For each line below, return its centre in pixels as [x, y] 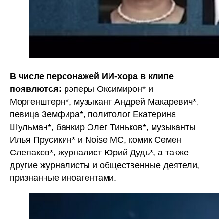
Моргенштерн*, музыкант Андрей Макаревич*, [104, 102]
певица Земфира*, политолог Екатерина [93, 114]
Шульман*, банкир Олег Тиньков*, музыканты [103, 127]
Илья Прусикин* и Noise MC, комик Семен [96, 140]
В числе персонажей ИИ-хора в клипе [92, 76]
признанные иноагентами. [63, 178]
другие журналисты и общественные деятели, [105, 165]
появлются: [36, 89]
